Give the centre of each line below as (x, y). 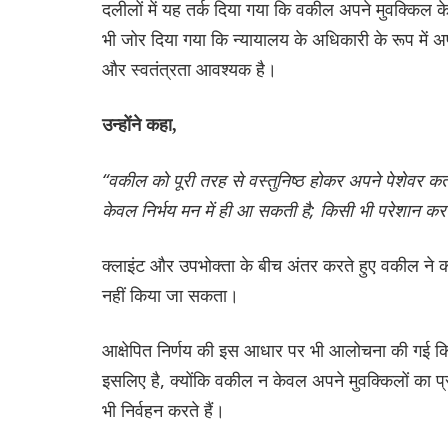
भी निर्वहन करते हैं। (163, 409)
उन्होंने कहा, (139, 124)
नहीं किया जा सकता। (170, 294)
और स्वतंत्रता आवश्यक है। (189, 68)
